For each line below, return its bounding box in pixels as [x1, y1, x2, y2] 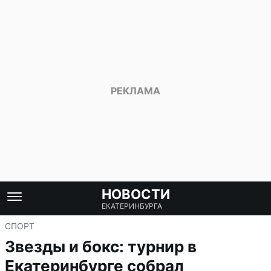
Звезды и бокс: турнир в [5, 237, 197, 256]
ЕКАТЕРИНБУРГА [101, 201, 162, 211]
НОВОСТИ [101, 186, 170, 202]
